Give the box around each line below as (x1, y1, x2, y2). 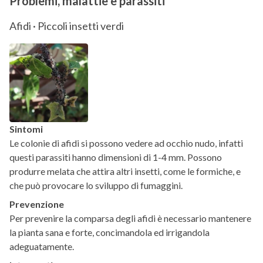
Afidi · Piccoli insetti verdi (9, 19, 124, 33)
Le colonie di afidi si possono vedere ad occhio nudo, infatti (9, 137, 243, 149)
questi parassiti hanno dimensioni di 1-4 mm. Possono (9, 151, 222, 163)
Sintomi (9, 123, 43, 135)
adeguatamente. (9, 241, 74, 252)
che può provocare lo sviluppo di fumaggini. (9, 180, 183, 191)
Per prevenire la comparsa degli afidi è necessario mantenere (9, 213, 251, 224)
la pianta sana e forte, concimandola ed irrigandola (9, 227, 210, 238)
